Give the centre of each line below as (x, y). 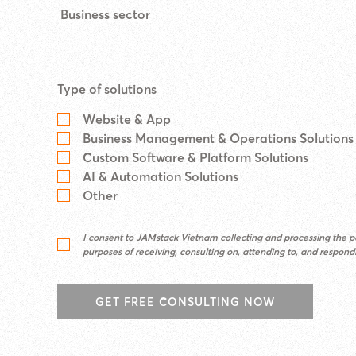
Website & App (127, 119)
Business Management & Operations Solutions (218, 138)
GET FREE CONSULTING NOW (185, 302)
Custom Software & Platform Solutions (195, 157)
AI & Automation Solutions (161, 176)
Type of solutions (107, 89)
